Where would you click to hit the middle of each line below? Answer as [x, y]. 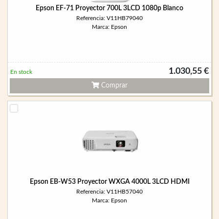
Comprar [113, 86]
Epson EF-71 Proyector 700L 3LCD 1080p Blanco [109, 8]
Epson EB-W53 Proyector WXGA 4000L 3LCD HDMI [109, 182]
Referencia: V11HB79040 [109, 18]
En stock [21, 72]
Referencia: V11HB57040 [109, 192]
